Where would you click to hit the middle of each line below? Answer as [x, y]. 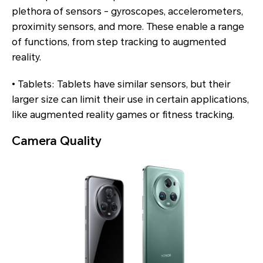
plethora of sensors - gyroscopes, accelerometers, [127, 12]
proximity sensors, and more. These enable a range [128, 27]
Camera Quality [57, 141]
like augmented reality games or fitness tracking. [123, 115]
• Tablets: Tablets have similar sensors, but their [121, 85]
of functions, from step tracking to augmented [119, 42]
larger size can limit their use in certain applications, [130, 100]
